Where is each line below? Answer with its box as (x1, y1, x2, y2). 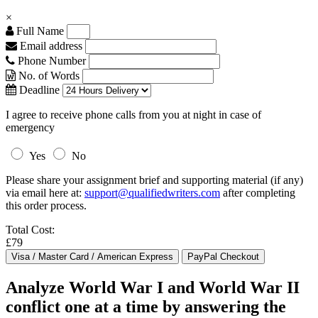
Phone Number (15, 55, 89, 67)
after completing (220, 187, 295, 199)
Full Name (13, 25, 64, 37)
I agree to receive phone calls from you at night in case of (6, 109, 261, 121)
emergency (6, 121, 55, 133)
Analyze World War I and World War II (6, 278, 300, 297)
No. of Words (16, 70, 82, 82)
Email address (17, 40, 82, 52)
